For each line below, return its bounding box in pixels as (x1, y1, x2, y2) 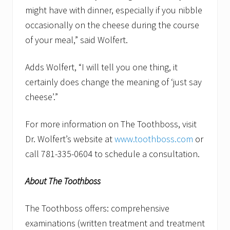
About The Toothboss (25, 175, 101, 187)
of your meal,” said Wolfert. (25, 34, 128, 46)
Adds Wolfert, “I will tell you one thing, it (25, 61, 178, 73)
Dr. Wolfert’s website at (25, 133, 114, 145)
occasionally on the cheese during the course (25, 19, 199, 31)
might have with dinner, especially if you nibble (25, 4, 202, 16)
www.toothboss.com (114, 133, 193, 145)
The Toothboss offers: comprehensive (25, 202, 169, 215)
